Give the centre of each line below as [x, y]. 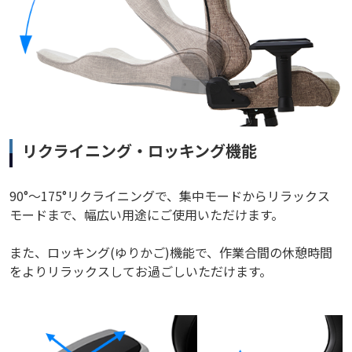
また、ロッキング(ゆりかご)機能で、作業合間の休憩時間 [171, 252]
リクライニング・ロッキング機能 [139, 150]
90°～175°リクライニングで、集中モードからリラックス [170, 195]
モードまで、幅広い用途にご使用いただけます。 [147, 214]
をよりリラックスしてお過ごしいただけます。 [141, 271]
